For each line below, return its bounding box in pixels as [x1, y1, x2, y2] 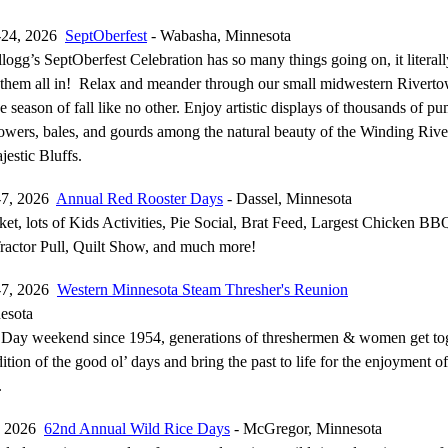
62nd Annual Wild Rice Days [44, 420, 230, 437]
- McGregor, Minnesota [230, 420, 382, 437]
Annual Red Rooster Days [56, 190, 223, 207]
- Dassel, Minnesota [223, 190, 352, 207]
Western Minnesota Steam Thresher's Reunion [57, 281, 348, 298]
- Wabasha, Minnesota [147, 27, 291, 44]
